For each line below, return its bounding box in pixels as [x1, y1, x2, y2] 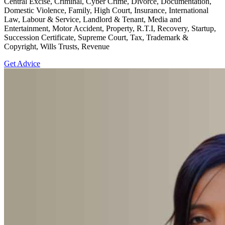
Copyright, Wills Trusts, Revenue [4, 42, 109, 51]
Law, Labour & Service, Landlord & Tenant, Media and [4, 15, 181, 24]
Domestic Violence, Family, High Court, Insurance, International [4, 6, 208, 15]
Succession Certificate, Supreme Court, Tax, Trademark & [4, 33, 188, 42]
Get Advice [4, 59, 40, 68]
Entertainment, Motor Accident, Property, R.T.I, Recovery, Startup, [4, 24, 216, 33]
